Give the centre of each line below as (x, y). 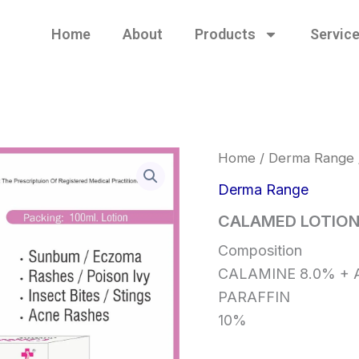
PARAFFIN (254, 296)
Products (225, 34)
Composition (260, 250)
